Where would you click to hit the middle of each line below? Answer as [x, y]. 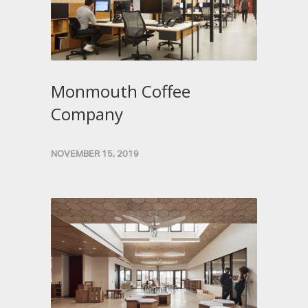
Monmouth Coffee [121, 91]
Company [87, 114]
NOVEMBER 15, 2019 [95, 154]
